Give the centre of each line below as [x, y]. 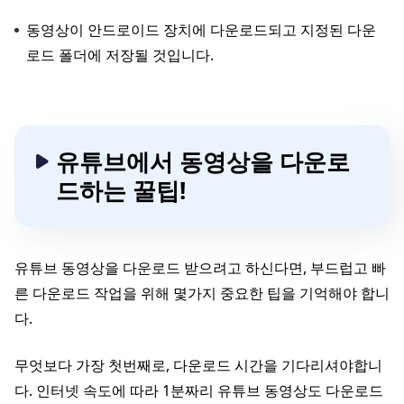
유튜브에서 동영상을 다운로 [203, 162]
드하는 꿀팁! [121, 191]
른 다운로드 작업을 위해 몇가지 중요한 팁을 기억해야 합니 [202, 294]
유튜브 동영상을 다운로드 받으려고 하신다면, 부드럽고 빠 [200, 268]
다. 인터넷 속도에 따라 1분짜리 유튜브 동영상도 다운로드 [199, 391]
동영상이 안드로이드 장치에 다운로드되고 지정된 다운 [201, 30]
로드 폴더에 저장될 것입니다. [120, 55]
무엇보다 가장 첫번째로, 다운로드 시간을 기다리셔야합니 [198, 366]
